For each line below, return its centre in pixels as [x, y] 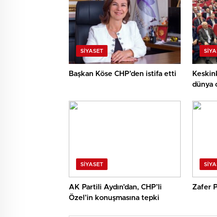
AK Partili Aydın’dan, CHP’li [115, 187]
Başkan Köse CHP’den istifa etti [123, 74]
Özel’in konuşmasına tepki [114, 198]
